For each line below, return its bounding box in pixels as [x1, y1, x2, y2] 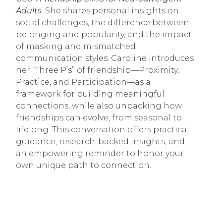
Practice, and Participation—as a [16, 77, 151, 87]
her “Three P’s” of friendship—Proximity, [16, 65, 179, 75]
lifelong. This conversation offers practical [16, 125, 189, 135]
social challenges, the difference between [16, 18, 189, 28]
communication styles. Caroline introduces [16, 54, 194, 63]
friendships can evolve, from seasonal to [16, 113, 182, 123]
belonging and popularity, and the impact [16, 30, 192, 40]
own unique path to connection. [16, 161, 151, 170]
